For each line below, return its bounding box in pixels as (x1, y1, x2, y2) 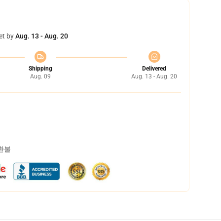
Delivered (142, 65, 166, 72)
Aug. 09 (30, 73, 51, 80)
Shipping (28, 65, 52, 72)
